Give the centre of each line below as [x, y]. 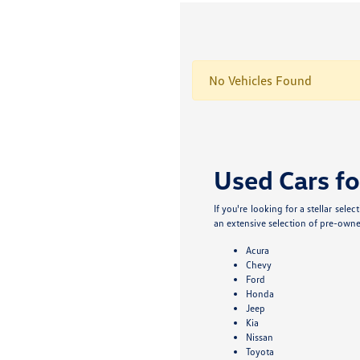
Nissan [260, 337]
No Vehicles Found [260, 80]
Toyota [260, 352]
